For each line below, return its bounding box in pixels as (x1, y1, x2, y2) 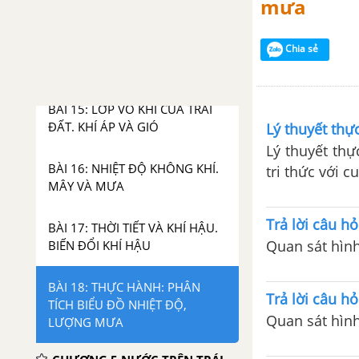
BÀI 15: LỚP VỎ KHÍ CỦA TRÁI (48, 101, 212, 117)
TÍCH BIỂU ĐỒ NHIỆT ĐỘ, (48, 296, 187, 313)
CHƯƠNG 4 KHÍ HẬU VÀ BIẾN (52, 46, 221, 62)
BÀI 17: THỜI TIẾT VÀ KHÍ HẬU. (48, 220, 218, 236)
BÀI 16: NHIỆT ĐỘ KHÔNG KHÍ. (48, 160, 219, 176)
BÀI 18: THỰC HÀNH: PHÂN (48, 279, 200, 295)
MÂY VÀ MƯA (48, 178, 124, 194)
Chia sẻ (285, 42, 318, 56)
